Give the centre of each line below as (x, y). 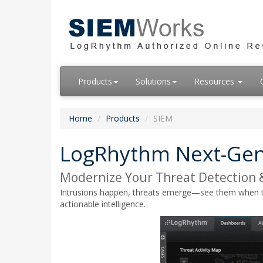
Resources (215, 81)
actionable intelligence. (103, 204)
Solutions (153, 81)
